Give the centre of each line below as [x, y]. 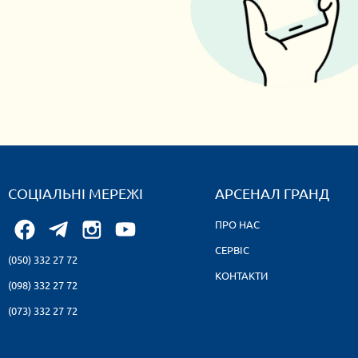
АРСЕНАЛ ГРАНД [272, 193]
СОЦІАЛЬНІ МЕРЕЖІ [76, 193]
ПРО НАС [237, 224]
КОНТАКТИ [241, 275]
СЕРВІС [232, 250]
